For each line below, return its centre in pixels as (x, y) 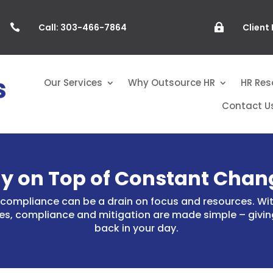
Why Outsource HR (171, 82)
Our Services (73, 82)
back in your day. (136, 228)
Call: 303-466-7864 (82, 28)
